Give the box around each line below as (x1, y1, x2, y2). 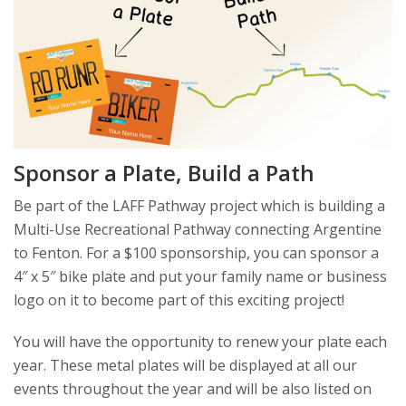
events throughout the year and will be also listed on (14, 378, 372, 399)
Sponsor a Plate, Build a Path (14, 157, 314, 188)
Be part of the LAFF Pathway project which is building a (14, 195, 385, 216)
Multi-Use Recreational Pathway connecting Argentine (14, 218, 382, 239)
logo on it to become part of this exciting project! (14, 289, 344, 310)
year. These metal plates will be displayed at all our (14, 354, 357, 375)
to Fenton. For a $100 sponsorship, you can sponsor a (14, 242, 379, 263)
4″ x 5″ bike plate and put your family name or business (14, 266, 387, 286)
